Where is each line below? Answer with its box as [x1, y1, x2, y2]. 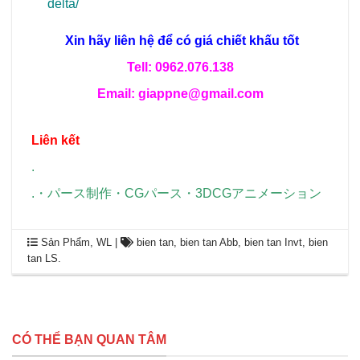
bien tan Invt [244, 235, 303, 248]
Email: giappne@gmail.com [96, 86, 264, 100]
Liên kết [31, 133, 80, 147]
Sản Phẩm [41, 235, 91, 248]
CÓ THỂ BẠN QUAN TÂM [12, 332, 166, 346]
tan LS [27, 252, 59, 264]
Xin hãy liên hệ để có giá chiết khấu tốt [61, 33, 299, 47]
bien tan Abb [180, 235, 239, 248]
